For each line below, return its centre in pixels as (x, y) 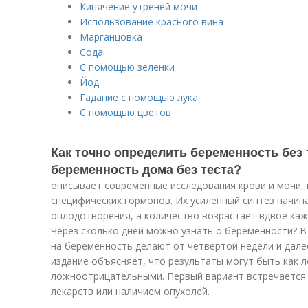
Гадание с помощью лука (139, 97)
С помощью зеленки (127, 67)
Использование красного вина (152, 22)
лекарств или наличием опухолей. (130, 291)
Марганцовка (111, 37)
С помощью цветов (125, 112)
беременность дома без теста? (146, 169)
